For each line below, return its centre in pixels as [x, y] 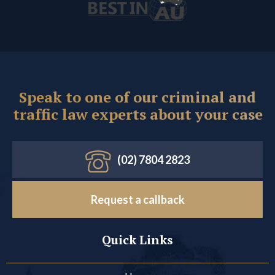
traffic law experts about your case [137, 114]
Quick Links [137, 240]
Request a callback [137, 200]
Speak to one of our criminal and [137, 97]
